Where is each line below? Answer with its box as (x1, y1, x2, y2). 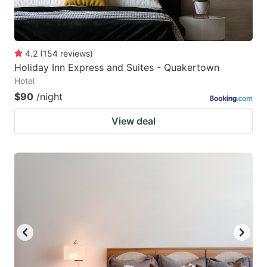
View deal (111, 115, 156, 128)
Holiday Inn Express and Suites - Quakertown (14, 61, 219, 74)
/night (36, 91, 63, 103)
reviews (60, 48, 90, 59)
